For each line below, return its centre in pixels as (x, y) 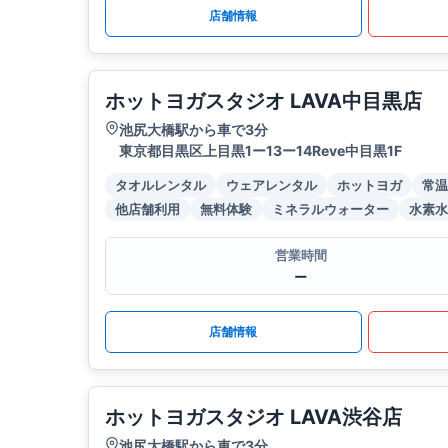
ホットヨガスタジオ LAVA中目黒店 (263, 101)
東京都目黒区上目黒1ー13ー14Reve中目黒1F (260, 151)
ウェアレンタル (271, 185)
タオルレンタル (160, 185)
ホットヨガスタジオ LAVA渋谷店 (253, 417)
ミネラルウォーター (330, 209)
